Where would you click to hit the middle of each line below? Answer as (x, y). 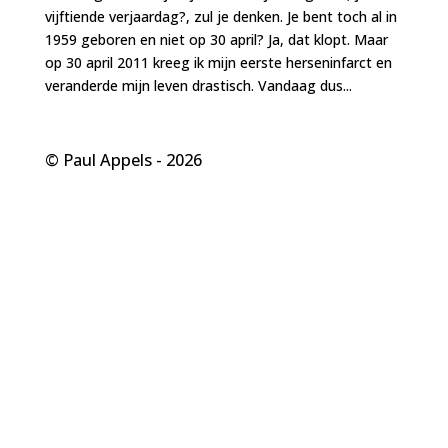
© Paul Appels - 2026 (123, 159)
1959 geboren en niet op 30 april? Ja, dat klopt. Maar (216, 39)
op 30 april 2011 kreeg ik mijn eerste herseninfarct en (218, 62)
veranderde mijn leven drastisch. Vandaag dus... (198, 85)
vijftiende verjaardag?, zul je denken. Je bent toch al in (220, 16)
